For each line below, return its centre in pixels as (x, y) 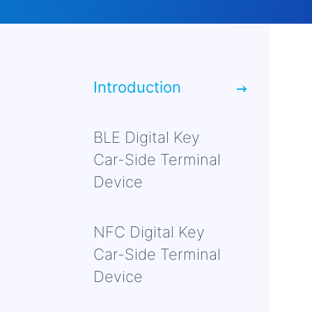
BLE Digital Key (147, 137)
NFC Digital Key (149, 232)
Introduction (137, 87)
